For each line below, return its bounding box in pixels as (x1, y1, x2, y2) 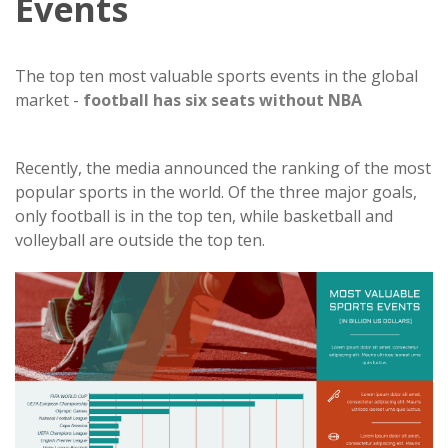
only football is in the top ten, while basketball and (15, 205, 393, 227)
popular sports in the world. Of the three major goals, (15, 181, 417, 203)
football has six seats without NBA (83, 89, 366, 111)
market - (15, 89, 83, 111)
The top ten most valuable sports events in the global (15, 65, 418, 87)
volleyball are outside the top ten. (15, 229, 265, 251)
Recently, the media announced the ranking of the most (15, 157, 431, 179)
